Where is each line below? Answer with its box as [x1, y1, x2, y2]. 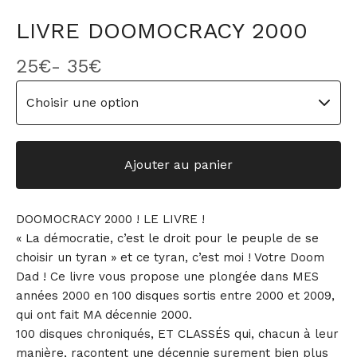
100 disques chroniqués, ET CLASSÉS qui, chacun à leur [16, 327, 339, 341]
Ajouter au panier [124, 157, 233, 172]
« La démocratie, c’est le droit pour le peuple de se [16, 231, 319, 245]
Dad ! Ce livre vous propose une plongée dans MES [16, 269, 319, 284]
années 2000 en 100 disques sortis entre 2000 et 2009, [16, 288, 335, 303]
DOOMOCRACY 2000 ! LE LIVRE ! [16, 212, 205, 226]
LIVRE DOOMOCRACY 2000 [16, 18, 308, 44]
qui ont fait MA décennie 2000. [16, 308, 192, 322]
